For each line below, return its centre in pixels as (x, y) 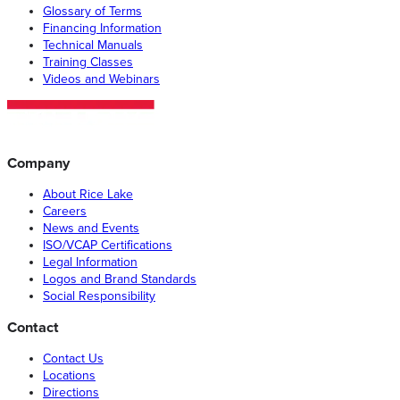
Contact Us (73, 359)
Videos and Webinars (101, 79)
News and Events (91, 228)
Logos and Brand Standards (120, 279)
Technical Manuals (93, 45)
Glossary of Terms (92, 11)
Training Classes (88, 62)
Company (38, 163)
